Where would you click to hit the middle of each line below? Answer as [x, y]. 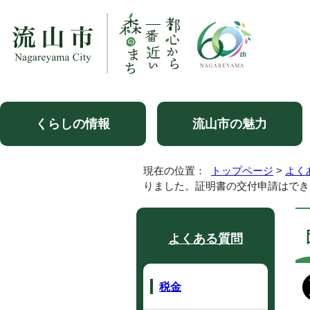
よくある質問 [206, 239]
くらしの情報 [73, 124]
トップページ [242, 171]
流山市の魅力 [229, 124]
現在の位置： [177, 171]
